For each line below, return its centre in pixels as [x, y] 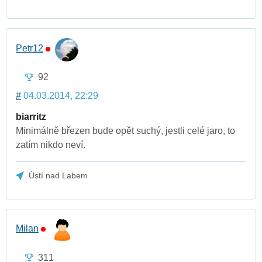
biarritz [31, 117]
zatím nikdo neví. [51, 145]
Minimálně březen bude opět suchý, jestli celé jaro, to [125, 131]
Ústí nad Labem [58, 176]
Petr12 [30, 48]
